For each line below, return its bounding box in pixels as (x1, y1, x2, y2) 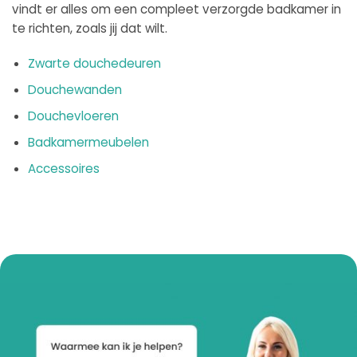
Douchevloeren (28, 107, 119, 124)
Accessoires (28, 160, 100, 178)
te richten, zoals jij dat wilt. (12, 20, 167, 37)
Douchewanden (28, 80, 122, 98)
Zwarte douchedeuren (28, 54, 161, 72)
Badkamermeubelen (28, 134, 149, 151)
